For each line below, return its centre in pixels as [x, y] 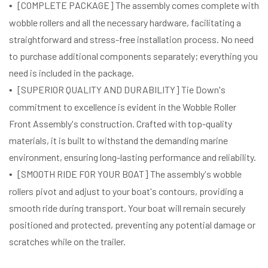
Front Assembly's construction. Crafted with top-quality [121, 123]
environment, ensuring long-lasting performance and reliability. [133, 157]
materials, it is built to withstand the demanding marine [118, 140]
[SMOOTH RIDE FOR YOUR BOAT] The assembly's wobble [130, 173]
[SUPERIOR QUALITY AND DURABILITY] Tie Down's [121, 89]
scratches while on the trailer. [67, 241]
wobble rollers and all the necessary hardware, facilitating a [125, 22]
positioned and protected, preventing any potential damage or [132, 224]
